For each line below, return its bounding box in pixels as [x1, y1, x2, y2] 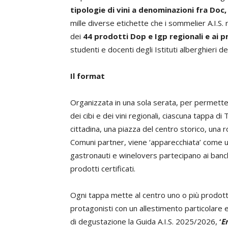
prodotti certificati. [70, 163, 135, 174]
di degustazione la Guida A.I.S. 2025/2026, [70, 216, 219, 226]
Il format [70, 71, 105, 81]
